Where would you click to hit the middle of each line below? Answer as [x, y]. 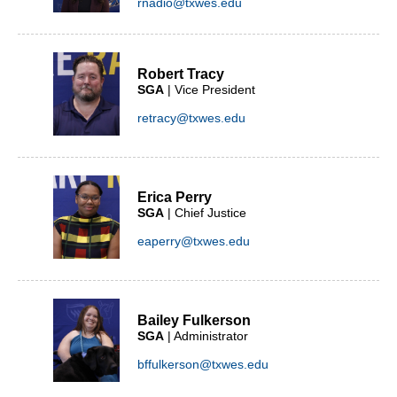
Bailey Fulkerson [194, 320]
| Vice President [210, 90]
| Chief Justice [205, 213]
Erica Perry [175, 197]
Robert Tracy [181, 74]
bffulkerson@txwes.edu [203, 364]
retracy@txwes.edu [191, 118]
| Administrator [206, 336]
